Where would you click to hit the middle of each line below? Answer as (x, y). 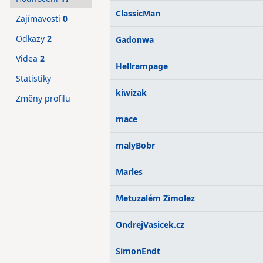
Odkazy (31, 38)
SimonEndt (138, 251)
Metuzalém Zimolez (155, 198)
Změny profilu (43, 98)
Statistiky (33, 78)
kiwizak (131, 92)
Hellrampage (142, 66)
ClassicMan (138, 13)
